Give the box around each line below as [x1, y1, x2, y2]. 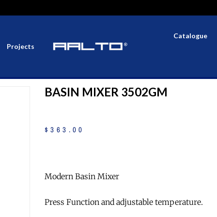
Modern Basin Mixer [45, 171, 119, 181]
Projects [7, 42, 35, 50]
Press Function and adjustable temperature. [45, 197, 203, 207]
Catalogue [173, 31, 207, 40]
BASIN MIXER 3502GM [45, 85, 168, 99]
